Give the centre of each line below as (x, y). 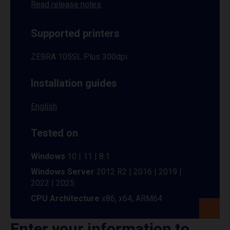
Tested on (54, 133)
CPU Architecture (66, 198)
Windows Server (63, 172)
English (44, 107)
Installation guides (74, 83)
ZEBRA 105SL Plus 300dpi (79, 57)
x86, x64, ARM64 (132, 198)
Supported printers (75, 33)
